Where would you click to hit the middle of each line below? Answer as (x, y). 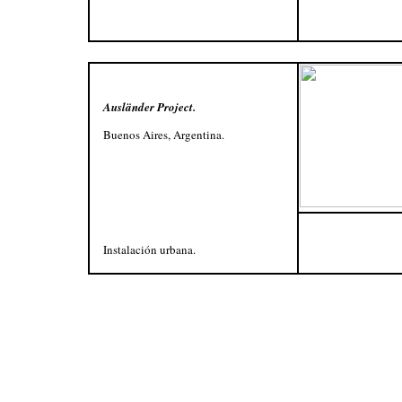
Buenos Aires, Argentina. (163, 135)
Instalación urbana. (149, 249)
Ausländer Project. (149, 107)
